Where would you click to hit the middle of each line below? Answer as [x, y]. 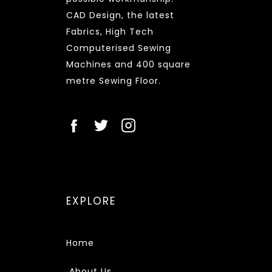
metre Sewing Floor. [114, 81]
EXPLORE [91, 201]
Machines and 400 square [128, 65]
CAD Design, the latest [120, 15]
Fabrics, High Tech [110, 32]
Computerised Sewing [119, 48]
